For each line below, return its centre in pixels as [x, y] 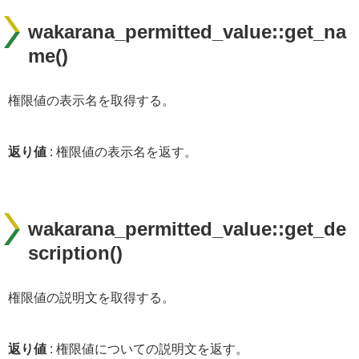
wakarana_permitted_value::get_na [187, 31]
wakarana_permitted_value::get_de [187, 228]
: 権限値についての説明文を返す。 [147, 349]
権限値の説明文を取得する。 [91, 297]
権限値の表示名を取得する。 [91, 100]
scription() [75, 252]
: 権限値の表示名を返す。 [122, 151]
